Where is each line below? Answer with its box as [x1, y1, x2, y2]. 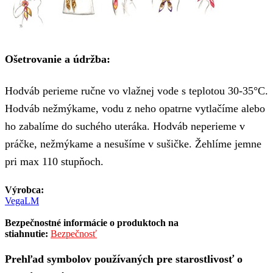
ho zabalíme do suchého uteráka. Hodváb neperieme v [5, 120, 245, 133]
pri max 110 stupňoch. [5, 155, 104, 168]
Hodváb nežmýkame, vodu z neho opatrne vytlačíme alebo [5, 102, 265, 115]
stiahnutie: [5, 228, 48, 239]
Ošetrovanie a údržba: [5, 53, 110, 66]
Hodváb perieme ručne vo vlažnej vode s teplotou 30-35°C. [5, 85, 268, 97]
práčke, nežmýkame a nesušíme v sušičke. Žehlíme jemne [5, 138, 261, 151]
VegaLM [5, 195, 39, 206]
